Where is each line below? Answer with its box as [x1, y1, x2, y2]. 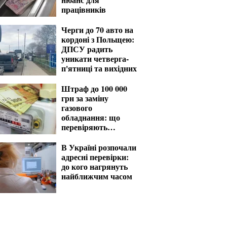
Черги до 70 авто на [61, 24, 133, 35]
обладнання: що [61, 111, 120, 123]
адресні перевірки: [61, 151, 129, 163]
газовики [61, 131, 94, 142]
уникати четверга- [61, 53, 129, 64]
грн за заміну [61, 92, 108, 104]
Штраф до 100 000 [61, 83, 127, 94]
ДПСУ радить [61, 43, 112, 55]
